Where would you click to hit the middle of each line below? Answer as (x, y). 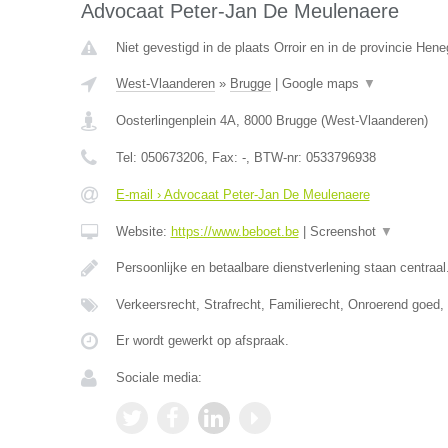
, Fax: (222, 157)
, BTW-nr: (275, 157)
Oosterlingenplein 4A (175, 120)
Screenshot (344, 231)
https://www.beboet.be (234, 231)
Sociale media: (158, 377)
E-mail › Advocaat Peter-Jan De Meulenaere (242, 194)
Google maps (322, 83)
